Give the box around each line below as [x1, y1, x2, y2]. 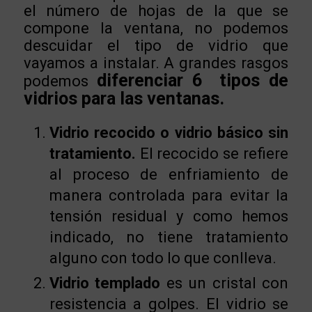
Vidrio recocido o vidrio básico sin [49, 124, 289, 142]
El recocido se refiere [135, 145, 289, 163]
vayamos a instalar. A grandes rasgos [23, 54, 289, 72]
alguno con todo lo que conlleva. [49, 249, 276, 267]
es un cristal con [160, 274, 289, 292]
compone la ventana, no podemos [23, 19, 289, 37]
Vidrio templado [49, 274, 161, 292]
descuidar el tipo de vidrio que [23, 36, 289, 54]
